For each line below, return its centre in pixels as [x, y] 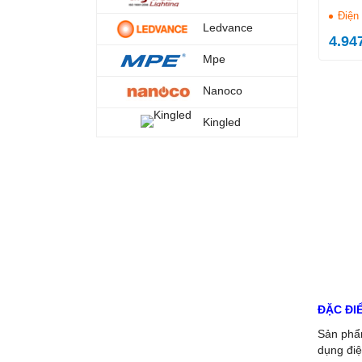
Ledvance [227, 27]
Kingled [221, 122]
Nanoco [222, 90]
